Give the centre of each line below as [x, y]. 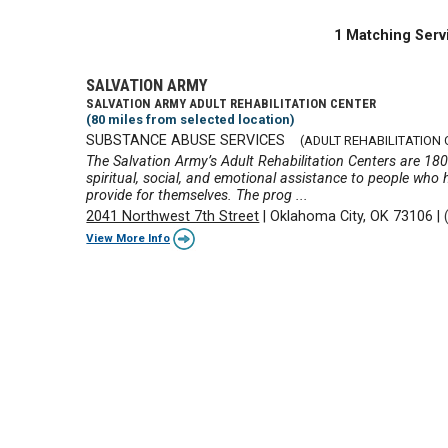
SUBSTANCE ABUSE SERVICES [186, 140]
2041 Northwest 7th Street [173, 217]
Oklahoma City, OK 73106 [352, 217]
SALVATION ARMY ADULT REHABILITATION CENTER [231, 104]
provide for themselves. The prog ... [197, 195]
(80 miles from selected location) [191, 120]
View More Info [128, 237]
